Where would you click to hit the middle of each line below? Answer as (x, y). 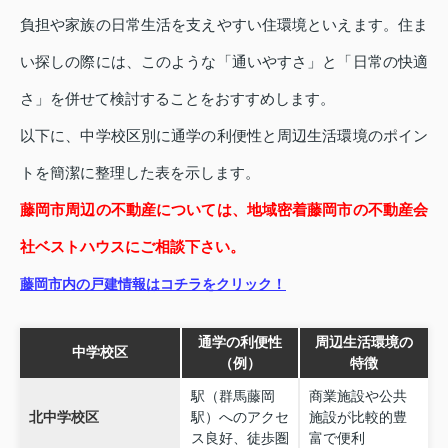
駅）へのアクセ (239, 417)
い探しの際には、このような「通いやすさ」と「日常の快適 (224, 61)
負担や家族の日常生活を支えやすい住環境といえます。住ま (224, 24)
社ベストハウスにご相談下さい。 (132, 246)
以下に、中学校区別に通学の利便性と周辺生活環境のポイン (224, 135)
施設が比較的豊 (357, 417)
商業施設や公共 (357, 396)
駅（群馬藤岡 (232, 396)
